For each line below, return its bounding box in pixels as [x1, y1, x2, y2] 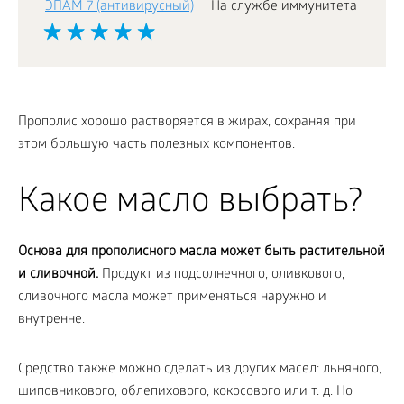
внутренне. [18, 312, 85, 328]
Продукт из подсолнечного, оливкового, [102, 267, 344, 283]
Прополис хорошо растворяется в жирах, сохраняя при [18, 115, 356, 131]
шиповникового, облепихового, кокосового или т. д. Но [18, 384, 353, 400]
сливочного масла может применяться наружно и [18, 289, 326, 306]
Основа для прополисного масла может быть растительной [18, 244, 385, 261]
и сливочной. [18, 267, 102, 283]
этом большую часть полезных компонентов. [18, 137, 295, 153]
